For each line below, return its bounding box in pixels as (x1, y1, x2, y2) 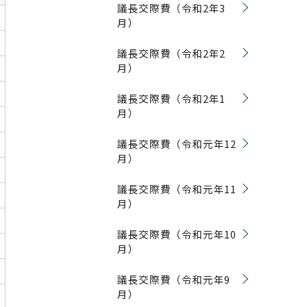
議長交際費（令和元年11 (117, 182, 236, 196)
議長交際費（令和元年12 (117, 136, 236, 151)
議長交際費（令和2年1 (117, 91, 226, 106)
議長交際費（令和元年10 (117, 227, 236, 241)
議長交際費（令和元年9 (117, 272, 231, 286)
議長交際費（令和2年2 (117, 46, 226, 60)
